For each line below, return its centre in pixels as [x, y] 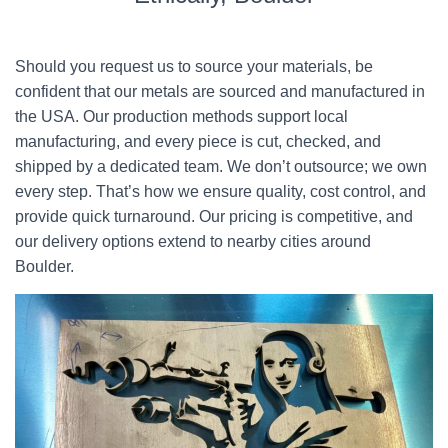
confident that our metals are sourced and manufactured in [220, 91]
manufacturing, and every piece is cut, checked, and [198, 141]
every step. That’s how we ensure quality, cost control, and [220, 191]
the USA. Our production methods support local [181, 116]
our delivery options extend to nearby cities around [193, 241]
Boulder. [44, 266]
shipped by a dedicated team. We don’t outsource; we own [221, 166]
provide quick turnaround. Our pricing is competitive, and [214, 216]
